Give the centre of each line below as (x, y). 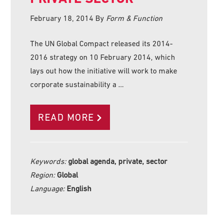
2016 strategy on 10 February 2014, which (103, 57)
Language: (49, 188)
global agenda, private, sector (118, 161)
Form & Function (135, 18)
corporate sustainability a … (77, 84)
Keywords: (49, 161)
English (79, 188)
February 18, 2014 (62, 18)
